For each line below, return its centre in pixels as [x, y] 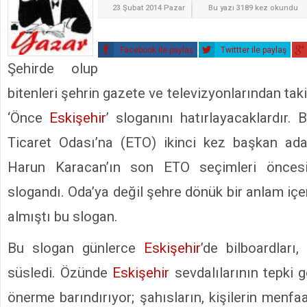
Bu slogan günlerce [76, 248]
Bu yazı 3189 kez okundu [253, 8]
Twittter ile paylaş [253, 50]
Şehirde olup [53, 68]
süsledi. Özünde [60, 272]
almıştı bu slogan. [63, 216]
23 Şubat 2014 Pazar [149, 8]
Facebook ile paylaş [156, 50]
